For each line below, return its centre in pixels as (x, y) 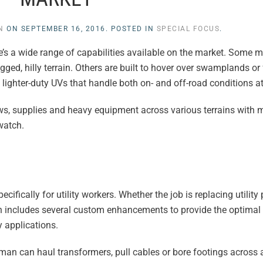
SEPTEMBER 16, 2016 (63, 28)
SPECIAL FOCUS (188, 28)
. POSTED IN (131, 28)
